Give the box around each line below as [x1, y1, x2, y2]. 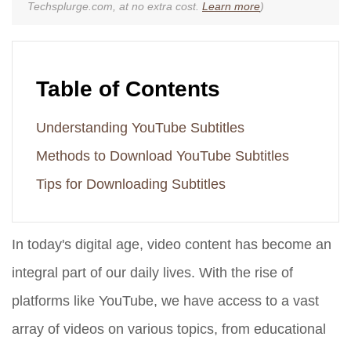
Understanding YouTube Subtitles [36, 119, 244, 136]
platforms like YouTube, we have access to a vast [12, 292, 319, 309]
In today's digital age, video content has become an [12, 236, 331, 253]
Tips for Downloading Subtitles [36, 175, 226, 193]
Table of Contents [36, 76, 220, 103]
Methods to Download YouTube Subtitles [36, 147, 289, 165]
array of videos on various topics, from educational [12, 320, 326, 338]
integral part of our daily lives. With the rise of [12, 264, 293, 281]
